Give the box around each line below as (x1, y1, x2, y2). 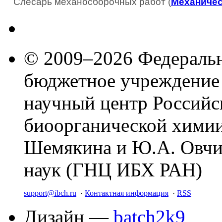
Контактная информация (85, 188, 168, 197)
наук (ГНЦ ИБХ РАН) (24, 159, 202, 180)
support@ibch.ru (24, 188, 76, 197)
